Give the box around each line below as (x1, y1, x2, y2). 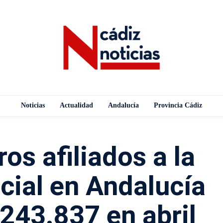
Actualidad (60, 101, 93, 109)
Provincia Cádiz (154, 101, 202, 109)
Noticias (21, 101, 45, 109)
